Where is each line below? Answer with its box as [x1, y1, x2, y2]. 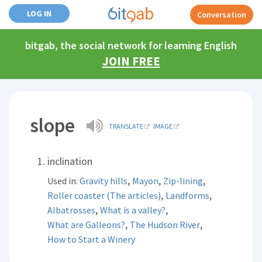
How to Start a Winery [47, 233, 136, 245]
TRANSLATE [109, 122, 144, 130]
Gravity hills [80, 175, 128, 187]
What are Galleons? [47, 219, 126, 230]
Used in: [47, 175, 80, 187]
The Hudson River [130, 219, 201, 230]
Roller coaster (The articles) [47, 189, 161, 201]
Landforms [166, 189, 210, 201]
